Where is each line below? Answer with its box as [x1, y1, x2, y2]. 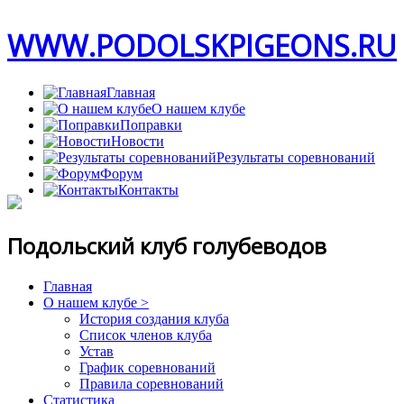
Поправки [120, 116, 182, 133]
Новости [111, 133, 164, 149]
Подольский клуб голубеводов [7, 230, 326, 261]
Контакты [118, 181, 179, 197]
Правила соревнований [79, 375, 224, 391]
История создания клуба [79, 310, 229, 326]
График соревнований [79, 359, 216, 375]
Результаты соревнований [216, 149, 375, 165]
